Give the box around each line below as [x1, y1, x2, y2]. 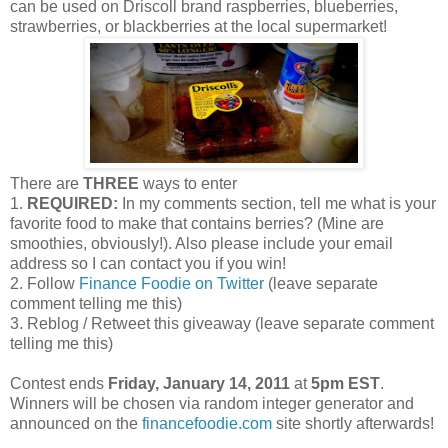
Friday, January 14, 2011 [108, 374, 290, 392]
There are [10, 174, 83, 192]
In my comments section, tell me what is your [118, 194, 436, 212]
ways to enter [139, 174, 237, 192]
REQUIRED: [27, 194, 118, 212]
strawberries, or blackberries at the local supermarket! [10, 17, 387, 35]
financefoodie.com [142, 414, 272, 432]
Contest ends [10, 374, 108, 392]
